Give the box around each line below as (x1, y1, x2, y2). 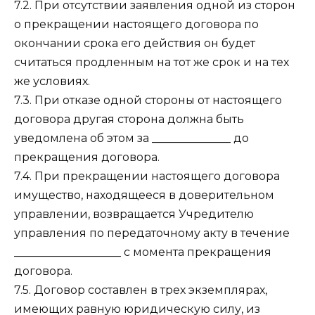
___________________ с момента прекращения (14, 245, 271, 259)
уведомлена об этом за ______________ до (14, 131, 249, 146)
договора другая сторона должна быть (14, 112, 244, 127)
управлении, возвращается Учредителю (14, 207, 254, 221)
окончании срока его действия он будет (14, 37, 255, 51)
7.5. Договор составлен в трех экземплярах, (14, 283, 267, 297)
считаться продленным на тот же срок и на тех (14, 56, 289, 70)
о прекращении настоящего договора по (14, 18, 259, 32)
